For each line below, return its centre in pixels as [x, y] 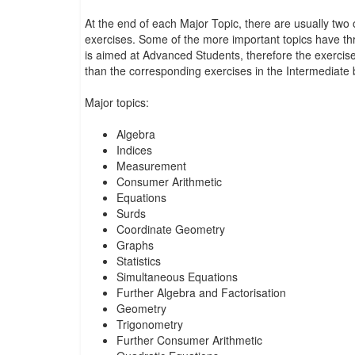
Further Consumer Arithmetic [189, 340]
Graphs [135, 245]
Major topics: [117, 102]
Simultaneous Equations [177, 277]
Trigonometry [150, 324]
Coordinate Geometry [171, 229]
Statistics [139, 261]
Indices [134, 150]
